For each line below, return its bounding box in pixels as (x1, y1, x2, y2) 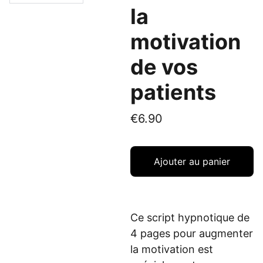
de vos (130, 54, 198, 80)
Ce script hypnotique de (130, 211, 249, 224)
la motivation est (130, 243, 213, 255)
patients (130, 79, 216, 105)
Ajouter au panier (154, 156, 230, 167)
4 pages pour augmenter (130, 227, 253, 240)
